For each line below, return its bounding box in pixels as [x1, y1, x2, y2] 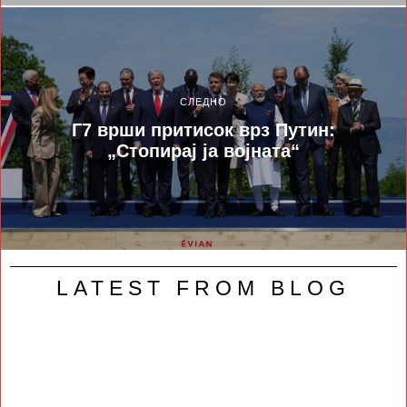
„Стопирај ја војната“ [107, 141, 300, 162]
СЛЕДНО [180, 96, 227, 108]
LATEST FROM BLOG [56, 277, 351, 301]
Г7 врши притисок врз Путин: [72, 120, 335, 141]
